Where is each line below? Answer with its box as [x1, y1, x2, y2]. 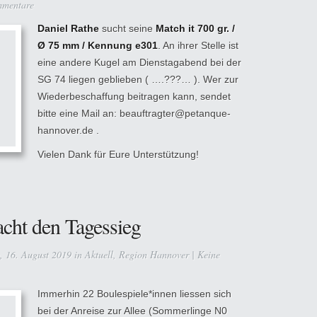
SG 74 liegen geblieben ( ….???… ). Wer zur [38, 74, 238, 85]
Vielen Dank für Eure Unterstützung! [38, 149, 199, 160]
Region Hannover [119, 248, 189, 261]
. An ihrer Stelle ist [158, 40, 238, 51]
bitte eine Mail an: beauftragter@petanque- [38, 108, 231, 119]
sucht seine [99, 23, 156, 34]
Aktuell [85, 248, 113, 261]
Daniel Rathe [38, 23, 99, 34]
